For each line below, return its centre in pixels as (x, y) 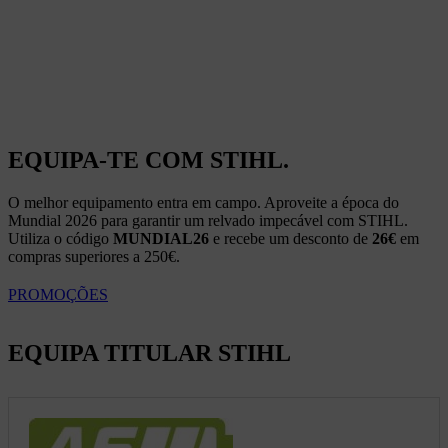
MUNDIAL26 (161, 238)
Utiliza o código (60, 238)
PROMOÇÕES (58, 294)
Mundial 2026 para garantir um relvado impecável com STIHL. (208, 220)
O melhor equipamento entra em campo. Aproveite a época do (203, 202)
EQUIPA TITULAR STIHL (149, 352)
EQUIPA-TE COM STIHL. (148, 159)
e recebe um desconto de (292, 238)
